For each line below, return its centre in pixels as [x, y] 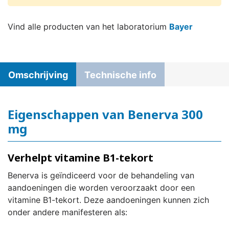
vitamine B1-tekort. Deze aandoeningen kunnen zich [108, 200]
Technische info [120, 75]
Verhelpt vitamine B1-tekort [81, 158]
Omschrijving [38, 75]
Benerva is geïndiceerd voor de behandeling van [101, 176]
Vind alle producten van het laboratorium [88, 27]
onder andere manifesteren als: [67, 212]
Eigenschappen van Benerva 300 [105, 114]
